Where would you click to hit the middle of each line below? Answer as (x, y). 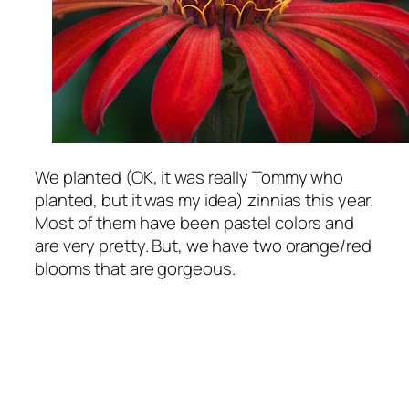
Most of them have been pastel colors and (194, 222)
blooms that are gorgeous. (135, 268)
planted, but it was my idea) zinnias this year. (204, 199)
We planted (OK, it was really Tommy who (189, 177)
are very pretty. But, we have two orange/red (203, 245)
